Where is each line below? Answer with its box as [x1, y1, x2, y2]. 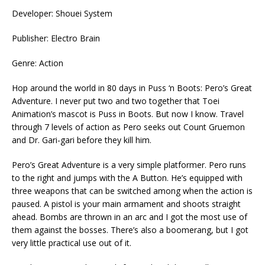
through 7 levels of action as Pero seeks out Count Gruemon [12, 121, 245, 132]
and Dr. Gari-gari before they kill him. [12, 134, 151, 146]
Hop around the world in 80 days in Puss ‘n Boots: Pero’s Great [12, 82, 252, 93]
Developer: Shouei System [12, 7, 112, 19]
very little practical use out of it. [12, 237, 131, 248]
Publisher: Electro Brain [12, 32, 100, 44]
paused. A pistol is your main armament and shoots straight [12, 198, 241, 209]
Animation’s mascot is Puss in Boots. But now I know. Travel [12, 108, 244, 119]
